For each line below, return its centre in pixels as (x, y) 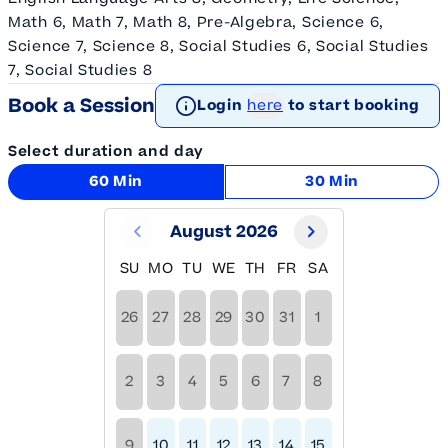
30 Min (332, 181)
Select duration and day (106, 151)
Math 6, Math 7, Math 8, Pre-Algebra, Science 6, (196, 22)
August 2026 (224, 231)
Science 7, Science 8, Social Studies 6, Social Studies (218, 46)
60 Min (116, 181)
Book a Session (81, 105)
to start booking (353, 105)
